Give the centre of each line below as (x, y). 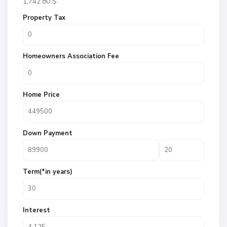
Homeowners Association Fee (71, 56)
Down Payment (48, 133)
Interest (36, 210)
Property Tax (44, 18)
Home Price (41, 95)
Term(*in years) (48, 172)
